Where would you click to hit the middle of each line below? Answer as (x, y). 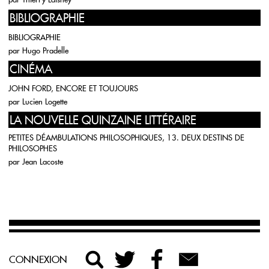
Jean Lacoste (43, 162)
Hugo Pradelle (45, 50)
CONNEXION (38, 259)
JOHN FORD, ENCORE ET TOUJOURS (73, 88)
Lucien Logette (45, 101)
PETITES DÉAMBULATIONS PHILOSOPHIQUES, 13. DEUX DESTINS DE (126, 138)
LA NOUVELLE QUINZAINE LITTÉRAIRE (103, 120)
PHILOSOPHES (33, 148)
